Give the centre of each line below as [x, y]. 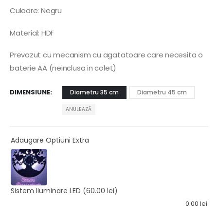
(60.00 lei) [99, 191]
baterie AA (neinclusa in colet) [63, 68]
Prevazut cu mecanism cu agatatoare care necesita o [106, 55]
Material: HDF [32, 33]
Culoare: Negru [36, 11]
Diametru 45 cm [162, 92]
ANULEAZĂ [79, 109]
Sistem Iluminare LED [46, 191]
